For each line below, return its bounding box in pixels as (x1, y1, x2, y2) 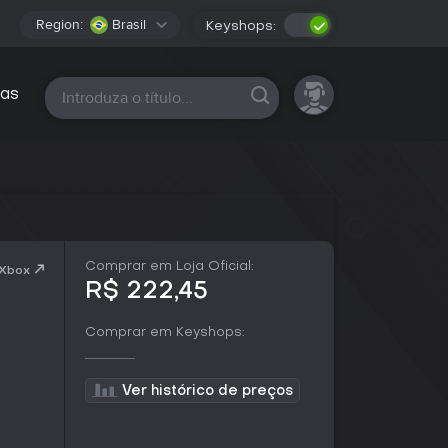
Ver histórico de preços (122, 385, 293, 398)
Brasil (112, 16, 146, 33)
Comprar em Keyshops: (85, 326, 245, 339)
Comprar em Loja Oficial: (85, 260, 254, 273)
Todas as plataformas (60, 85, 204, 105)
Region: (36, 16, 83, 33)
